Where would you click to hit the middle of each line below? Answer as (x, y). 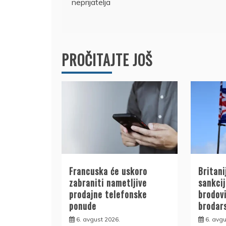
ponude (83, 206)
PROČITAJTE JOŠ (107, 60)
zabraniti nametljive (108, 183)
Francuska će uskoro (108, 171)
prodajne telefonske (108, 194)
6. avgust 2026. (98, 219)
